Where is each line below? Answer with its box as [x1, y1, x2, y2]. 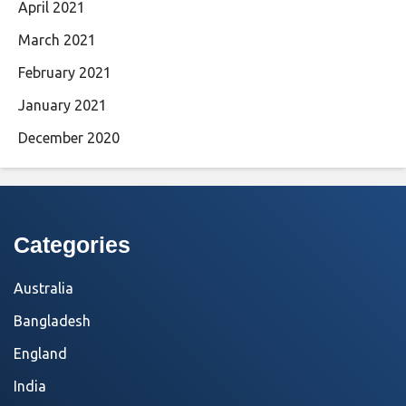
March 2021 [18, 32, 96, 49]
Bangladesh [14, 313, 91, 330]
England [14, 345, 67, 362]
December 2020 [18, 130, 120, 147]
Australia [14, 280, 73, 297]
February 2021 [18, 64, 111, 82]
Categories [14, 232, 130, 258]
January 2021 [18, 97, 107, 114]
